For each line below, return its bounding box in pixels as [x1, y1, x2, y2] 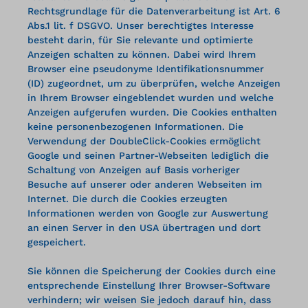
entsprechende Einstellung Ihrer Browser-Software [27, 279, 270, 291]
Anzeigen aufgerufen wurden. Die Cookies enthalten [27, 106, 277, 118]
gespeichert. [27, 236, 86, 247]
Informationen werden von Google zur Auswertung [27, 207, 268, 219]
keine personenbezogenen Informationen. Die [27, 120, 243, 132]
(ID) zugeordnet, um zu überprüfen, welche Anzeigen [27, 77, 280, 89]
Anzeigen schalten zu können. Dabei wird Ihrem [27, 48, 256, 60]
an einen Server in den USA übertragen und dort [27, 221, 261, 233]
